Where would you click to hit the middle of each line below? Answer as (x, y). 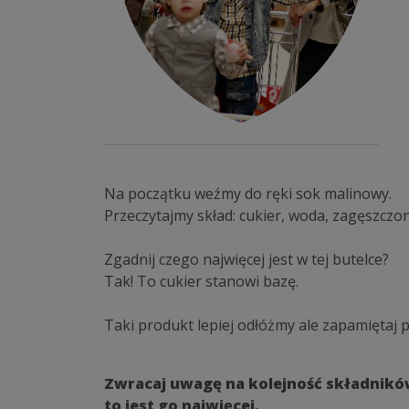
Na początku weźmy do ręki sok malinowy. (248, 194)
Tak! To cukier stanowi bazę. (201, 282)
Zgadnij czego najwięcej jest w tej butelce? (246, 260)
